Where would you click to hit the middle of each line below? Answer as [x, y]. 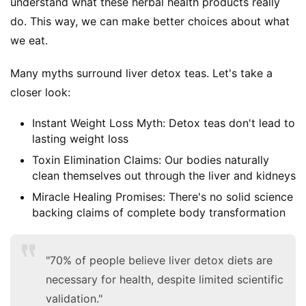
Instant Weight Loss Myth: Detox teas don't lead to [164, 123]
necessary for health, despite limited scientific [165, 280]
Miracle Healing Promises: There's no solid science [163, 197]
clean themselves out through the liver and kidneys [164, 176]
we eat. [29, 41]
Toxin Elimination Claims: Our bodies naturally [151, 160]
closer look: [40, 93]
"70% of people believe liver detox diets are [159, 261]
